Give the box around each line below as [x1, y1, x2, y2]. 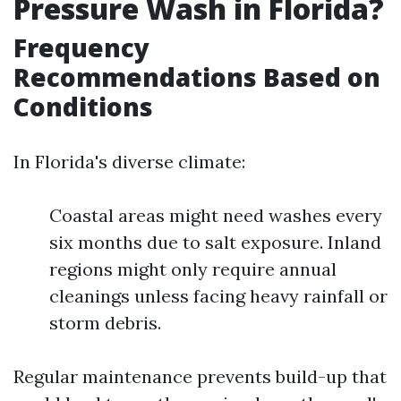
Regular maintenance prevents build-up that [13, 365, 387, 388]
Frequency [13, 30, 149, 64]
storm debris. [49, 311, 161, 334]
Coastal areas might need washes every [49, 204, 382, 226]
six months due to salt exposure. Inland [49, 231, 381, 253]
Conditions [13, 90, 153, 124]
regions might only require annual [49, 258, 337, 280]
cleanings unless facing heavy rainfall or [49, 285, 388, 307]
